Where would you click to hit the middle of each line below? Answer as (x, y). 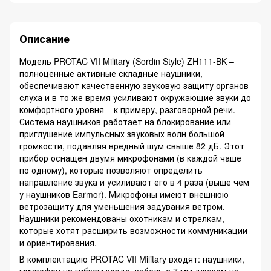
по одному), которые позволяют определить (111, 170)
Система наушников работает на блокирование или (125, 122)
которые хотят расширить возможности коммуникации (133, 231)
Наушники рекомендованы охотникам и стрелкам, (122, 219)
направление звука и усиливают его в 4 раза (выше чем (134, 182)
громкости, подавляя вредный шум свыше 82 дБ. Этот (132, 146)
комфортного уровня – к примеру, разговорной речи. (127, 110)
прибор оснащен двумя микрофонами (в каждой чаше (130, 158)
